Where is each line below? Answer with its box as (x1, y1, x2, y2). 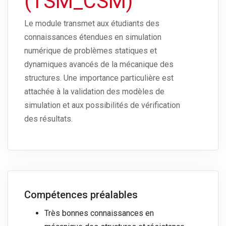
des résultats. (24, 114, 73, 124)
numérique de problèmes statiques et (24, 46, 157, 56)
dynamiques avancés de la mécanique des (24, 60, 174, 70)
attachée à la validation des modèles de (24, 87, 164, 97)
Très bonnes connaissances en (44, 208, 154, 218)
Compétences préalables (24, 189, 138, 201)
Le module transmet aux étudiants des (24, 19, 159, 29)
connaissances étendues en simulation (24, 32, 161, 42)
